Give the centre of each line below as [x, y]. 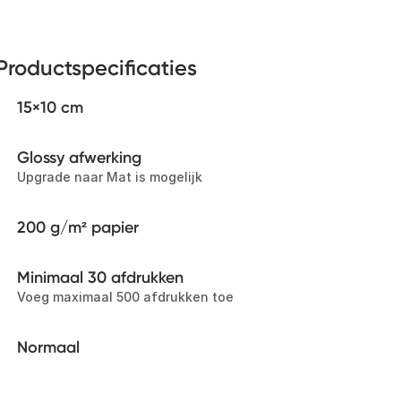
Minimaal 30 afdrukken [100, 277]
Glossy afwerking [79, 158]
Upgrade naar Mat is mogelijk [110, 177]
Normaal [48, 347]
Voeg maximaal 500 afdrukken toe [125, 297]
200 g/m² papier [78, 227]
